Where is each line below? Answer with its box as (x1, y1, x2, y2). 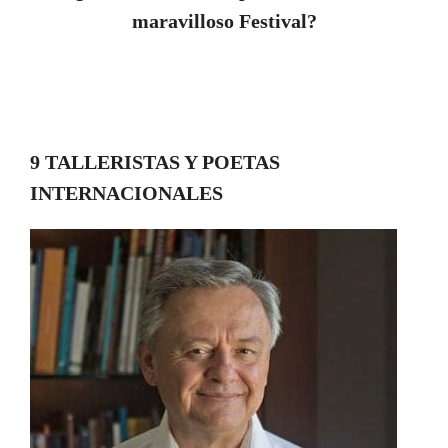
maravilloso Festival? (131, 10, 317, 32)
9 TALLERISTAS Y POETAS (30, 151, 280, 173)
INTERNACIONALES (30, 182, 223, 204)
